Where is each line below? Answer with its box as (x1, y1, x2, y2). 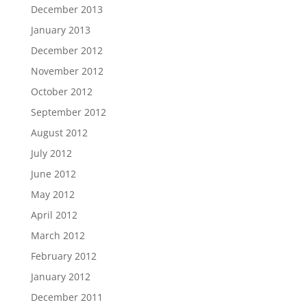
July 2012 (30, 147, 72, 160)
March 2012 (30, 229, 85, 242)
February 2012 (30, 249, 97, 262)
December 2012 (30, 44, 103, 57)
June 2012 (30, 167, 76, 180)
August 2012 (30, 126, 88, 139)
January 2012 (30, 270, 90, 283)
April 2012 (30, 208, 77, 221)
